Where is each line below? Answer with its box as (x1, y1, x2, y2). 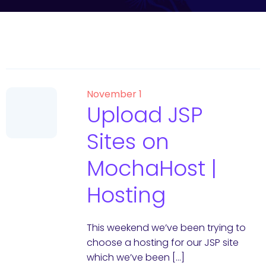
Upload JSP (86, 100, 202, 130)
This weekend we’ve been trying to (86, 221, 246, 235)
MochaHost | (86, 153, 217, 183)
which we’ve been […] (86, 251, 185, 264)
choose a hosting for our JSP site (86, 236, 239, 249)
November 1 (86, 87, 142, 101)
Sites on (86, 126, 169, 157)
